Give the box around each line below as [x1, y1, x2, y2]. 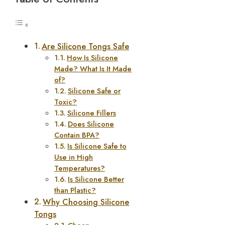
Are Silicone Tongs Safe [42, 41, 130, 53]
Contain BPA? [54, 130, 99, 141]
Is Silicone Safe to [67, 141, 127, 152]
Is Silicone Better [67, 174, 124, 185]
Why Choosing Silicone [43, 196, 130, 208]
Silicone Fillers [67, 107, 116, 119]
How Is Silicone [66, 52, 118, 63]
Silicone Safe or [67, 85, 121, 96]
